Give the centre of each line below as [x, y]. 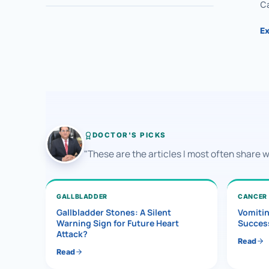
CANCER [252, 196]
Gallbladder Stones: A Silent [114, 212]
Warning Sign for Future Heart [118, 223]
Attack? [72, 234]
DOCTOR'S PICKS [129, 135]
